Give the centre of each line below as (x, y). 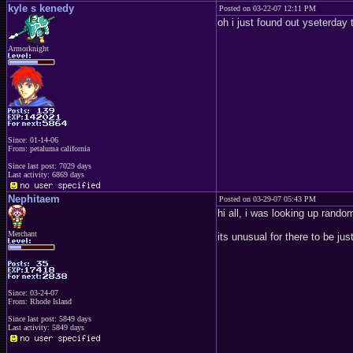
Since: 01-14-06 (33, 139)
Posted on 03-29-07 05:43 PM (268, 199)
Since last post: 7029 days (50, 165)
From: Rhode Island (40, 301)
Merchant (22, 234)
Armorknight (28, 48)
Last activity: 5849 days (46, 327)
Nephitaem (34, 199)
